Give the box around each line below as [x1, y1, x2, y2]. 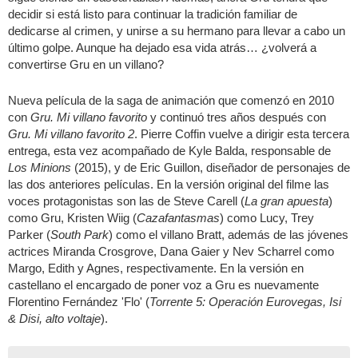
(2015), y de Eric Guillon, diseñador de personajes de [71, 160, 350, 174]
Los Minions [8, 160, 71, 174]
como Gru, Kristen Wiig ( [8, 210, 137, 225]
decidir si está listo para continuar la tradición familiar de [8, 6, 297, 21]
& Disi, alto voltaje [8, 311, 101, 325]
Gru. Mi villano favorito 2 [8, 126, 134, 141]
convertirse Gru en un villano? [8, 57, 164, 71]
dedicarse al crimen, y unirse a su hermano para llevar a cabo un [8, 23, 345, 38]
